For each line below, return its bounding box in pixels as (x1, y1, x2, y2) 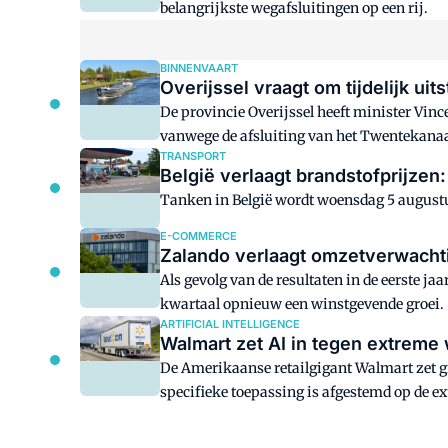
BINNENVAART (160, 61, 238, 75)
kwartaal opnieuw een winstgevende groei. (160, 295, 444, 313)
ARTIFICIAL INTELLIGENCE (160, 317, 300, 331)
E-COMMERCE (160, 229, 237, 243)
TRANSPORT (160, 149, 226, 163)
